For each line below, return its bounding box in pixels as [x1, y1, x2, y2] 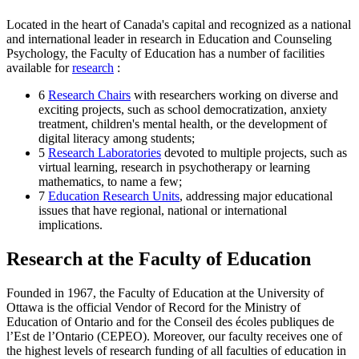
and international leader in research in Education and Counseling [6, 32, 332, 46]
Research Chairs [48, 88, 131, 103]
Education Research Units [48, 189, 179, 204]
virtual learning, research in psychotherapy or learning [38, 160, 310, 175]
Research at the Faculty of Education [6, 248, 311, 270]
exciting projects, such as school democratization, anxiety [38, 103, 327, 117]
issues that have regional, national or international [38, 204, 287, 218]
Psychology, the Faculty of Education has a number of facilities [6, 46, 325, 61]
